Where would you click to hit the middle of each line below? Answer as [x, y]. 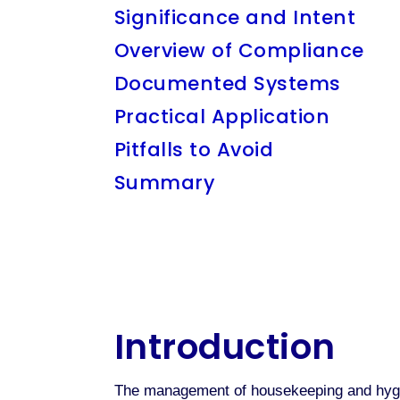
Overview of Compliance [239, 50]
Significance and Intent [235, 17]
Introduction [225, 346]
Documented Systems [227, 83]
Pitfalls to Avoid [194, 149]
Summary [164, 182]
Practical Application [222, 116]
